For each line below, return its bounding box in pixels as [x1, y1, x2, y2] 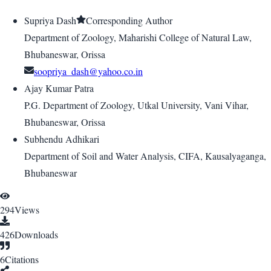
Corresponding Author [86, 14, 172, 27]
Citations [5, 253, 39, 266]
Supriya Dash [24, 14, 76, 27]
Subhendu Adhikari [24, 132, 99, 146]
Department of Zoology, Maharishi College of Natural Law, [24, 31, 252, 44]
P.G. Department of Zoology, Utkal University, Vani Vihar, [24, 99, 249, 112]
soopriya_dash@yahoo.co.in [34, 65, 143, 78]
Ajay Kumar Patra [24, 82, 94, 95]
